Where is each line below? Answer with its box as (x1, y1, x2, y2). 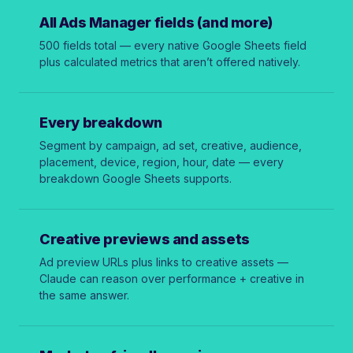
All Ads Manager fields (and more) (39, 13, 273, 31)
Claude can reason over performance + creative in (39, 271, 304, 285)
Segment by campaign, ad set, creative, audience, (39, 138, 302, 152)
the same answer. (39, 288, 129, 302)
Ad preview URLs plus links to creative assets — (39, 255, 288, 269)
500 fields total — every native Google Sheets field (39, 38, 307, 52)
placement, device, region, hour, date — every (39, 154, 284, 169)
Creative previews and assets (39, 230, 250, 247)
